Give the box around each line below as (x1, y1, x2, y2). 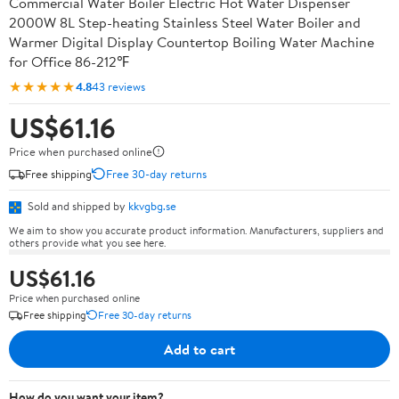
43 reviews (92, 77, 145, 94)
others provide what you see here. (9, 234, 166, 250)
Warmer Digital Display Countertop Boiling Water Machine (9, 32, 374, 52)
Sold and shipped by (25, 198, 128, 214)
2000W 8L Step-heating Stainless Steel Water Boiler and (9, 12, 361, 32)
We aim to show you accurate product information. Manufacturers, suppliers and (9, 222, 384, 238)
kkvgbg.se (128, 198, 176, 214)
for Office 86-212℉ (9, 52, 129, 71)
